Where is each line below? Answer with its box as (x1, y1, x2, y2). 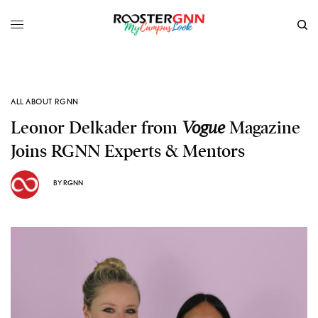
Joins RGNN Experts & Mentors (11, 140, 245, 162)
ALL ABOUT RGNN (11, 96, 79, 106)
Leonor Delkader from (11, 116, 182, 138)
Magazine (225, 116, 300, 138)
